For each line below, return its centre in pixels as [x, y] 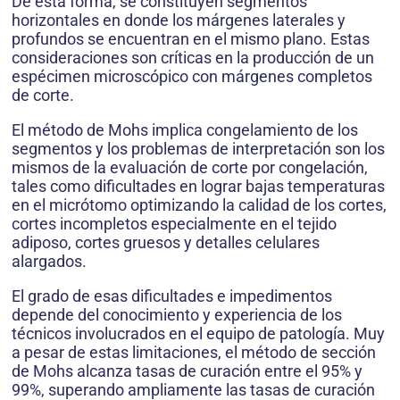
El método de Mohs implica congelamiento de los [185, 130]
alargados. [49, 261]
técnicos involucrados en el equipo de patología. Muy [198, 333]
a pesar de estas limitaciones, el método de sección [194, 352]
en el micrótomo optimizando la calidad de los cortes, [199, 205]
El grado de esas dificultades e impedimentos [172, 296]
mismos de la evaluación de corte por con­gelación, [190, 167]
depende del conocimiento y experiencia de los [177, 315]
